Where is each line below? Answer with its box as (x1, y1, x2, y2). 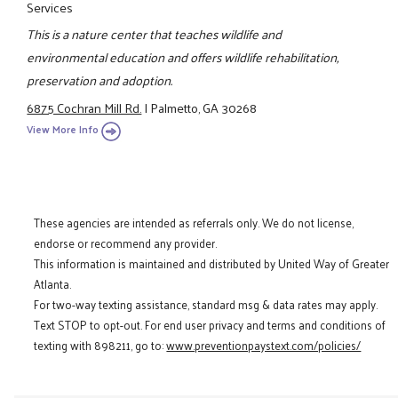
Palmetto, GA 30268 (150, 95, 258, 119)
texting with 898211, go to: (34, 335, 167, 356)
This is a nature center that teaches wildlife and (27, 22, 283, 46)
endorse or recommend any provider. (34, 233, 218, 254)
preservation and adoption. (27, 68, 173, 92)
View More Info (27, 120, 99, 139)
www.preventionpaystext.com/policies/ (166, 335, 362, 356)
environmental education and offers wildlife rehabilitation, (27, 45, 339, 69)
